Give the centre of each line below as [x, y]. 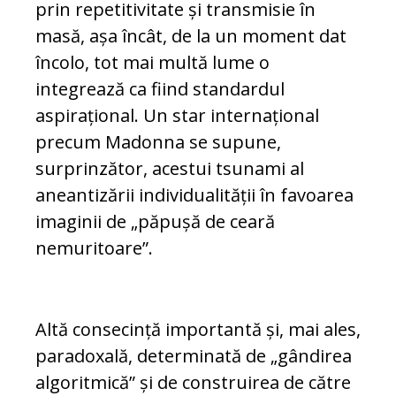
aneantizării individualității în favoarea [194, 195]
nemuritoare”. [94, 248]
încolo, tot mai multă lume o [152, 63]
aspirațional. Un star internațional [177, 116]
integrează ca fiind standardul [160, 89]
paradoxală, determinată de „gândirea [194, 356]
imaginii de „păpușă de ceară [155, 222]
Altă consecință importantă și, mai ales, [198, 330]
